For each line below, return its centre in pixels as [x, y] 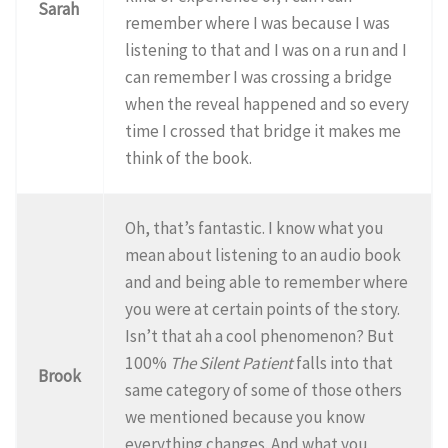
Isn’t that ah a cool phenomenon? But [260, 335]
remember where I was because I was [258, 22]
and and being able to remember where [267, 281]
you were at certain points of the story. [263, 308]
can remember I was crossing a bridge [259, 76]
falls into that [343, 362]
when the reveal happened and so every [267, 103]
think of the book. [189, 157]
